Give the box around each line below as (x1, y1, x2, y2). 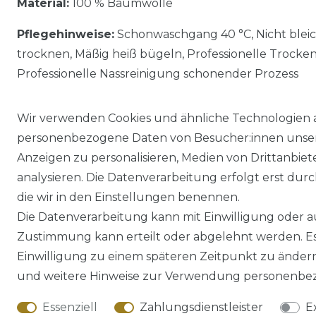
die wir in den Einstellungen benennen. (17, 190, 240, 204)
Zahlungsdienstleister (140, 300, 263, 314)
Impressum (60, 227, 124, 241)
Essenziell (42, 300, 97, 314)
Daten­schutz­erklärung (151, 227, 283, 241)
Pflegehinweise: (17, 27, 114, 41)
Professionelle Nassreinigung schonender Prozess (17, 66, 298, 80)
